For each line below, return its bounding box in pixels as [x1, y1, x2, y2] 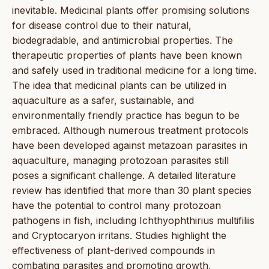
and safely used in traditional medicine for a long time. [12, 64, 256, 76]
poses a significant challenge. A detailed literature [12, 169, 236, 181]
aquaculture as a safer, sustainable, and [12, 94, 194, 106]
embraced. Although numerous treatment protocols [12, 124, 249, 136]
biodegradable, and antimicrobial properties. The [12, 34, 233, 46]
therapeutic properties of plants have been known [12, 49, 242, 61]
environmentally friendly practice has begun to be [12, 109, 240, 121]
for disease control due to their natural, [12, 19, 192, 31]
